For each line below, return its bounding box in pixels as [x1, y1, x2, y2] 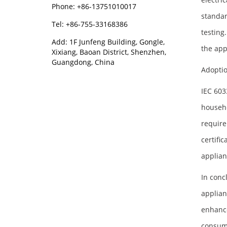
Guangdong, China [52, 57, 115, 67]
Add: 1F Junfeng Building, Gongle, [52, 37, 165, 47]
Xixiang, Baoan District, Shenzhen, [52, 47, 166, 57]
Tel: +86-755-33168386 [52, 19, 128, 29]
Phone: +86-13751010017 [52, 2, 136, 11]
